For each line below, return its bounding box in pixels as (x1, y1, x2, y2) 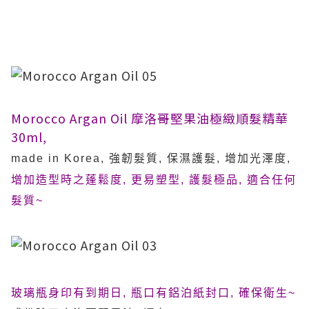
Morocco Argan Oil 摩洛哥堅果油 (11, 109, 210, 127)
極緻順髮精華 (210, 109, 288, 127)
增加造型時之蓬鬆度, (11, 174, 131, 186)
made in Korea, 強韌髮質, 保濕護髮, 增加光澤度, (11, 152, 291, 164)
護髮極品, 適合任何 (189, 174, 297, 186)
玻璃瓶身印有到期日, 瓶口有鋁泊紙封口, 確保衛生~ (11, 287, 296, 299)
